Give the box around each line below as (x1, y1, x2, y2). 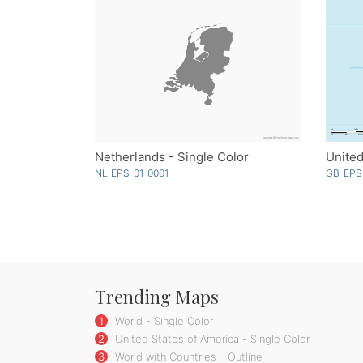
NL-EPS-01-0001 (95, 166, 169, 179)
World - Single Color (112, 314, 213, 327)
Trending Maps (95, 284, 219, 309)
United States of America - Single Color (112, 331, 310, 345)
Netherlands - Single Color (95, 148, 249, 164)
